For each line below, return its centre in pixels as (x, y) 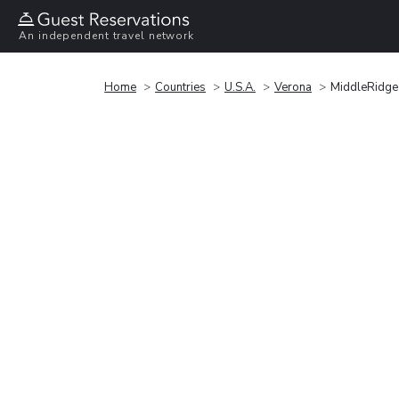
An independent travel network (107, 36)
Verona (293, 87)
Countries (180, 87)
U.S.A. (240, 87)
